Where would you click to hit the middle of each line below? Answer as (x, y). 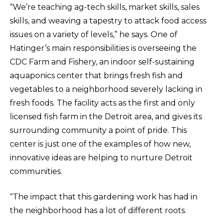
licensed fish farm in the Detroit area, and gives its (106, 117)
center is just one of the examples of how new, (100, 144)
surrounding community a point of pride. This (98, 130)
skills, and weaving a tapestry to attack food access (108, 21)
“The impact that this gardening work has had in (104, 197)
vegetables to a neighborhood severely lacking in (106, 89)
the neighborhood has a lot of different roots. (98, 210)
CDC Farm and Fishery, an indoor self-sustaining (102, 62)
